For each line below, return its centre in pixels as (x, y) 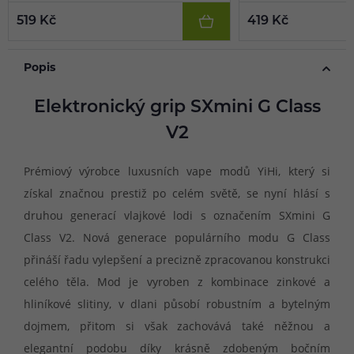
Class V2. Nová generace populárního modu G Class (177, 237)
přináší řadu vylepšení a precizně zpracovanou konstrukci (177, 259)
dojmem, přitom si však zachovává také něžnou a (177, 326)
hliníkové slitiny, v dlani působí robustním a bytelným (177, 303)
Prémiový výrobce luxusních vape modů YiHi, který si (177, 171)
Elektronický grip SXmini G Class (177, 108)
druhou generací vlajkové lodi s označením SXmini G (177, 215)
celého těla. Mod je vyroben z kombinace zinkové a (177, 281)
